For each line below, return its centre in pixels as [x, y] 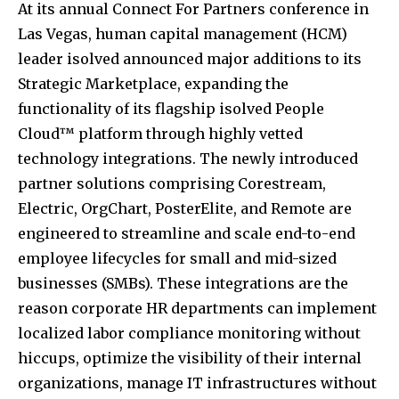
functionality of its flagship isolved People [171, 109]
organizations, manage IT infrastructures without [197, 383]
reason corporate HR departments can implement [197, 309]
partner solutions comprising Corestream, [172, 184]
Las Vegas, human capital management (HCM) [183, 34]
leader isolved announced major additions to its [190, 59]
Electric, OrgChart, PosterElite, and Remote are [185, 209]
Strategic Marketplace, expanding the [153, 84]
